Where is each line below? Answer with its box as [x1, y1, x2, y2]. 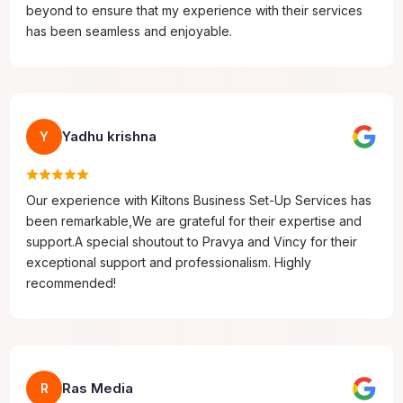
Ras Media [62, 379, 134, 397]
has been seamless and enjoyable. [26, 22, 233, 39]
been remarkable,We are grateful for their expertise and [26, 212, 363, 228]
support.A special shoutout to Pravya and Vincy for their [26, 233, 358, 249]
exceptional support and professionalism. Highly [26, 254, 312, 270]
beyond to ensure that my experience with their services [26, 2, 363, 18]
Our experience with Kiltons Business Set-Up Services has [26, 192, 372, 208]
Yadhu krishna [62, 127, 157, 145]
